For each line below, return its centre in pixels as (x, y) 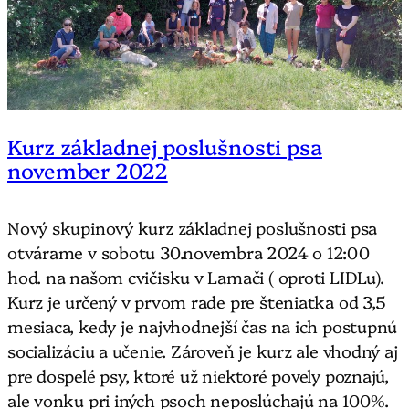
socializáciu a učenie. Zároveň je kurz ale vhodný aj (203, 351)
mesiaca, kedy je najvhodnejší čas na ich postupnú (203, 326)
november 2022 (88, 169)
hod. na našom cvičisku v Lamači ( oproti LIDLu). (196, 277)
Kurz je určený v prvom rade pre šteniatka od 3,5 (197, 302)
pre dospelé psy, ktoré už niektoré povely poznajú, (198, 376)
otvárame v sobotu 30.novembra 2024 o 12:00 (189, 252)
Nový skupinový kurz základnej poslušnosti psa (193, 228)
